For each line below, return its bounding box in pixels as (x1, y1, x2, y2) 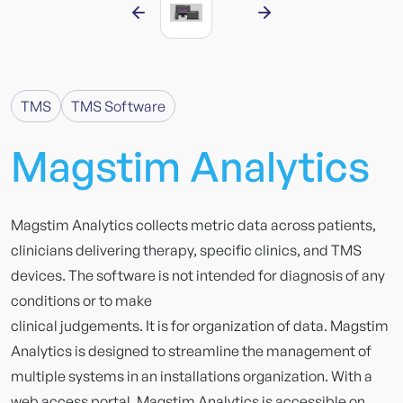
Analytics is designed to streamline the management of (11, 341, 372, 360)
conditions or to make (11, 291, 152, 309)
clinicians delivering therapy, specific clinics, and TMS (11, 240, 362, 259)
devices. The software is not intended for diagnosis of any (11, 265, 385, 284)
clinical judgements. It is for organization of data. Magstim (11, 316, 389, 335)
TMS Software (71, 96, 166, 115)
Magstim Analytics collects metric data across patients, (11, 215, 376, 234)
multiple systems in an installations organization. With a (11, 366, 372, 385)
